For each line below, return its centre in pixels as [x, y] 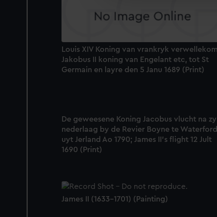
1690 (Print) [82, 149]
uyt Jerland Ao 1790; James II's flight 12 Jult [137, 139]
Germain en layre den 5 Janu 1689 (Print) [133, 70]
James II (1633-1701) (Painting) [115, 199]
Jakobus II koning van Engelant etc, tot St [135, 59]
